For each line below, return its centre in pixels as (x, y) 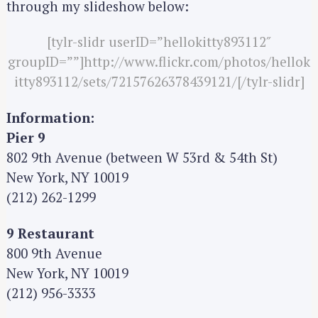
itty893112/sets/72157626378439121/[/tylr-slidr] (159, 82)
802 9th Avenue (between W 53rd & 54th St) (142, 157)
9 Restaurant (50, 233)
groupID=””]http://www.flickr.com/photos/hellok (159, 62)
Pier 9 (26, 137)
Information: (50, 117)
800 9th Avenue (54, 253)
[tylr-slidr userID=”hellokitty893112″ (159, 42)
